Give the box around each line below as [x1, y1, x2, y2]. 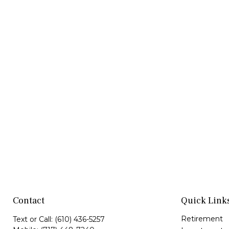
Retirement [180, 214, 223, 223]
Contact [13, 195, 44, 207]
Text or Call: [13, 215, 55, 224]
